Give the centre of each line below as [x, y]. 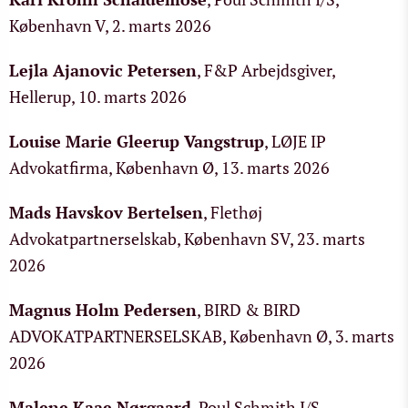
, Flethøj [233, 212]
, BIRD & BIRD [249, 310]
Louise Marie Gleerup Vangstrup [137, 141]
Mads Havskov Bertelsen [106, 212]
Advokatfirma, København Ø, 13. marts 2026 [169, 168]
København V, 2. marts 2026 [110, 25]
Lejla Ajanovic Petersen [103, 70]
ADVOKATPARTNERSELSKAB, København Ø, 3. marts [202, 336]
